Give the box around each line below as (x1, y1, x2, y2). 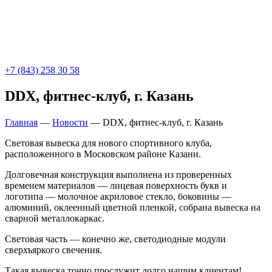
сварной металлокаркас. (5, 213, 104, 224)
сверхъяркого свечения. (5, 245, 102, 256)
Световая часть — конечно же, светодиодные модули (5, 234, 226, 245)
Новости (52, 117, 88, 128)
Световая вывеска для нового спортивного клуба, (5, 138, 212, 149)
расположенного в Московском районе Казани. (5, 149, 201, 160)
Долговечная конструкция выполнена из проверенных (5, 169, 232, 180)
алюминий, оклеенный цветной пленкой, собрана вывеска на (5, 202, 260, 213)
